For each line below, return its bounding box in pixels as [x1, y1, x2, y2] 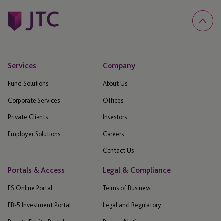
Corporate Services [8, 96, 60, 105]
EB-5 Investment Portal [8, 201, 71, 209]
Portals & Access [8, 165, 65, 175]
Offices [103, 96, 123, 105]
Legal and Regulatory [103, 201, 161, 209]
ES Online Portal [8, 184, 52, 192]
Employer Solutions [8, 130, 60, 138]
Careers [103, 130, 124, 138]
